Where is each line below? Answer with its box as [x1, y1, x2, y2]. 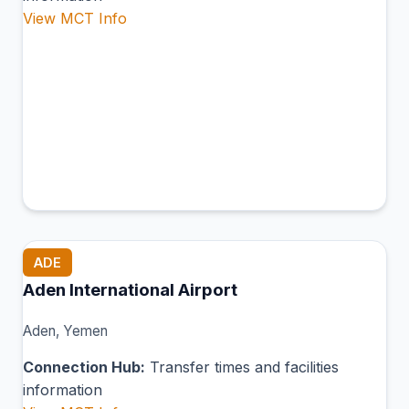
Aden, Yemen [23, 321, 108, 340]
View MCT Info [23, 8, 127, 27]
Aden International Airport [23, 278, 237, 300]
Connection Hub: [23, 357, 145, 376]
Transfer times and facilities [145, 357, 339, 376]
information [23, 380, 102, 399]
